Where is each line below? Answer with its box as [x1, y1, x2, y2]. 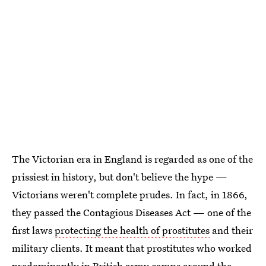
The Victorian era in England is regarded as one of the [12, 151, 253, 166]
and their [210, 223, 253, 237]
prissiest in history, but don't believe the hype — [12, 169, 227, 183]
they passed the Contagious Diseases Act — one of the [12, 205, 251, 219]
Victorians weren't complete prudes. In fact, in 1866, [12, 187, 248, 201]
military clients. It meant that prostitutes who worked [12, 240, 252, 255]
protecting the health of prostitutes [55, 223, 210, 237]
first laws [12, 223, 55, 237]
